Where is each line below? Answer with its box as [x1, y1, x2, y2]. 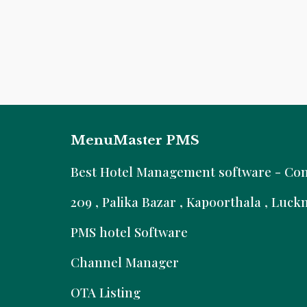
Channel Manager [70, 254, 179, 271]
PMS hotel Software [70, 223, 188, 241]
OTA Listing [70, 284, 140, 301]
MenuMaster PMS [70, 132, 199, 148]
